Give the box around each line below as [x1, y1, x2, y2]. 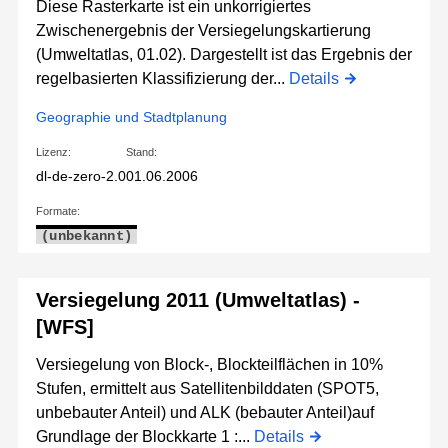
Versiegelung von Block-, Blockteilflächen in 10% [36, 356, 383, 374]
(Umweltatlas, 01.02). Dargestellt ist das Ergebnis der [36, 46, 412, 64]
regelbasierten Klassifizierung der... [36, 70, 289, 88]
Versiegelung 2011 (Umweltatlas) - [36, 289, 360, 312]
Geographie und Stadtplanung [36, 109, 227, 126]
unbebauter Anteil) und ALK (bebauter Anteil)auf [36, 404, 374, 422]
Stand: [126, 146, 157, 159]
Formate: [36, 205, 80, 218]
